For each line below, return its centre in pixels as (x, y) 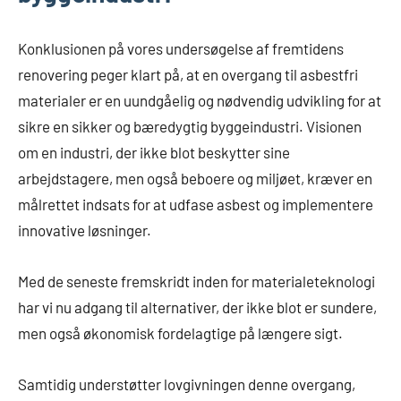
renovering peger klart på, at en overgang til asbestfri (188, 75)
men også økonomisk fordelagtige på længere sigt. (180, 333)
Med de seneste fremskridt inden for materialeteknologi (196, 282)
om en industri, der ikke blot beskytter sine (154, 153)
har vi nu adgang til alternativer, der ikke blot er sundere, (197, 307)
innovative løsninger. (85, 230)
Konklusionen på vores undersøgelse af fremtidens (181, 49)
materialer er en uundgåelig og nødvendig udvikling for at (200, 101)
